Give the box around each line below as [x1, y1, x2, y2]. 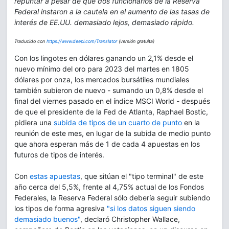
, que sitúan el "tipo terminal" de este [80, 172, 203, 180]
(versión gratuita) [117, 38, 154, 44]
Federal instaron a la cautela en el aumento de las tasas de [14, 7, 210, 16]
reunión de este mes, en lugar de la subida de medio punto [14, 129, 211, 138]
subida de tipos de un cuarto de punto [52, 118, 184, 127]
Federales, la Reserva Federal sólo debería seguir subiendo [14, 193, 210, 202]
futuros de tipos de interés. [14, 150, 104, 159]
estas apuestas [30, 172, 80, 180]
